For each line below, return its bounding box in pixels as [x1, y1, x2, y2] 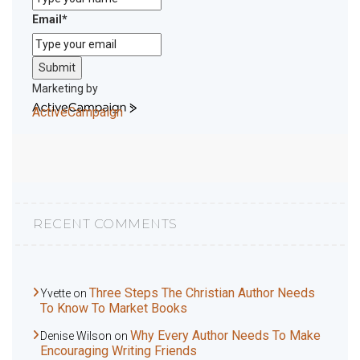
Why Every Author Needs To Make [130, 328, 321, 344]
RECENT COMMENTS [33, 216, 178, 232]
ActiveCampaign [32, 104, 123, 121]
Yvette [40, 287, 71, 301]
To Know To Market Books [40, 301, 187, 317]
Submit [39, 61, 76, 75]
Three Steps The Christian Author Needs [89, 285, 315, 301]
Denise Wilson [40, 329, 112, 343]
